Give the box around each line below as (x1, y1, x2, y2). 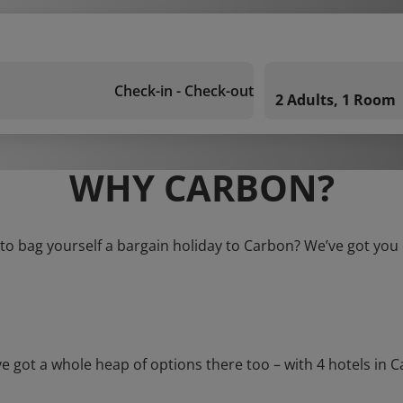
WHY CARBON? (68, 163, 335, 212)
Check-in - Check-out (114, 81, 254, 101)
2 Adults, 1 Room (275, 90, 396, 110)
